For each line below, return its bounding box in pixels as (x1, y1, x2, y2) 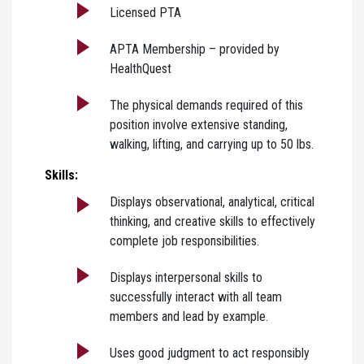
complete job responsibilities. (110, 232, 259, 249)
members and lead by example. (110, 308, 268, 324)
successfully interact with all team (110, 288, 282, 305)
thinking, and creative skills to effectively (110, 213, 315, 229)
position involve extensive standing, (110, 116, 288, 132)
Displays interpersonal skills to (110, 269, 262, 285)
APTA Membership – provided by (110, 41, 279, 57)
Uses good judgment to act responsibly (110, 344, 310, 361)
